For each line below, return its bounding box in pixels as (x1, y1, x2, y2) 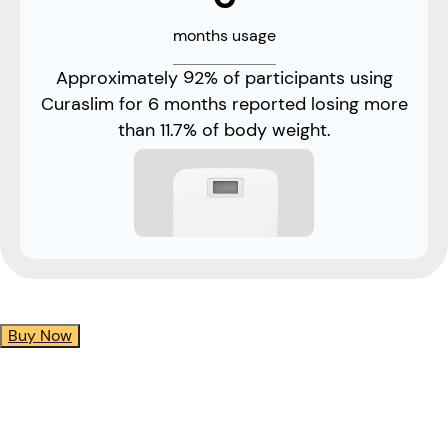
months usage (172, 25, 276, 46)
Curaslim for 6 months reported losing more (40, 93, 408, 115)
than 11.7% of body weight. (117, 119, 331, 141)
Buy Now (8, 324, 72, 346)
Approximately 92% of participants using (55, 67, 393, 89)
